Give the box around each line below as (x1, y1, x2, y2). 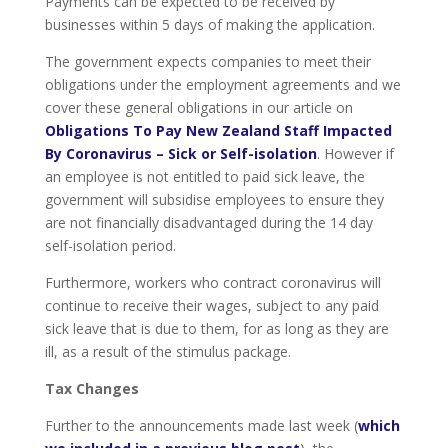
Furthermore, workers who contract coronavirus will (44, 273, 381, 293)
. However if (316, 144, 394, 164)
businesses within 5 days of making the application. (44, 15, 375, 35)
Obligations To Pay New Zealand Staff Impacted (44, 121, 392, 141)
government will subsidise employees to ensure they (44, 190, 384, 210)
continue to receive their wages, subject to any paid (44, 296, 379, 316)
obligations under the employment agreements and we (44, 75, 401, 95)
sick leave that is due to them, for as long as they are (44, 319, 389, 339)
